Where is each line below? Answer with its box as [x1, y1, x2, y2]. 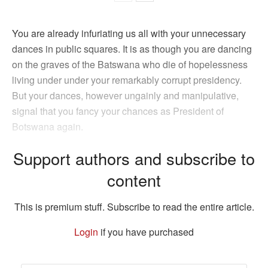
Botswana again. [12, 119, 86, 133]
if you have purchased [98, 225, 194, 239]
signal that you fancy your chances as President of [12, 103, 224, 118]
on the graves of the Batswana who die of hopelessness [12, 57, 248, 71]
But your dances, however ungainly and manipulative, [12, 88, 239, 102]
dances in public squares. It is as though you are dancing [12, 41, 252, 56]
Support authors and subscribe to [13, 147, 255, 170]
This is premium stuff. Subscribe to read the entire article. [14, 200, 254, 214]
